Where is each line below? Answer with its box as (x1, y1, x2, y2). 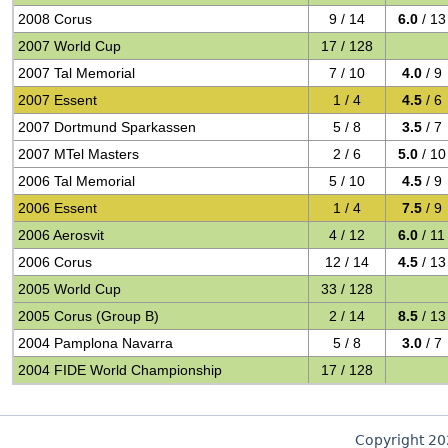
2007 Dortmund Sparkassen (18, 119, 197, 135)
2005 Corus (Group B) (18, 308, 160, 324)
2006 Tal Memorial (18, 173, 136, 189)
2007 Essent (18, 92, 98, 108)
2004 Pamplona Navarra (18, 335, 174, 351)
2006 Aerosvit (18, 227, 105, 243)
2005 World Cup (18, 281, 122, 297)
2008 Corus (18, 11, 93, 27)
